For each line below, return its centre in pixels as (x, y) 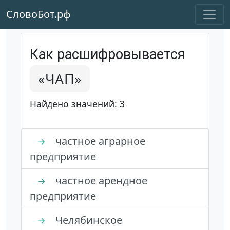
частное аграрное (99, 141)
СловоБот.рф (39, 14)
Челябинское (88, 220)
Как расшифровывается (108, 54)
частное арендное (100, 180)
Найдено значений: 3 (77, 104)
